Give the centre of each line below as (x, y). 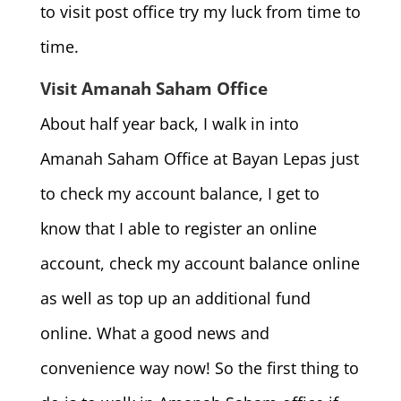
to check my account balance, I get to (179, 193)
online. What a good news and (154, 333)
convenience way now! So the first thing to (199, 368)
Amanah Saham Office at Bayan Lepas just (199, 158)
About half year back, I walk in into (169, 124)
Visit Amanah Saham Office (154, 89)
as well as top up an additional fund (175, 298)
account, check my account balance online (200, 263)
